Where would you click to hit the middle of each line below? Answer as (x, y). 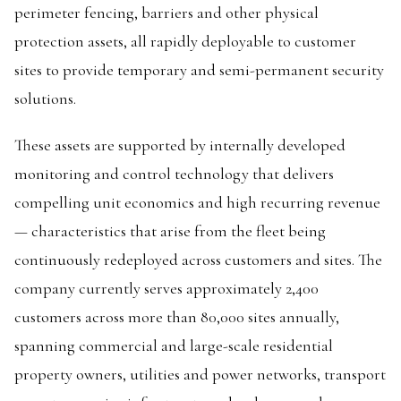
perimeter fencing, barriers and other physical (166, 13)
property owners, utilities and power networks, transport (200, 374)
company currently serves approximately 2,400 (166, 288)
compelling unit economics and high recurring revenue (197, 202)
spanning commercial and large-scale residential (174, 346)
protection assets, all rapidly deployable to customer (185, 41)
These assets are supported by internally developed (180, 145)
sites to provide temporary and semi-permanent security (199, 70)
